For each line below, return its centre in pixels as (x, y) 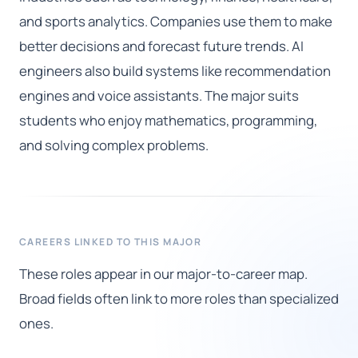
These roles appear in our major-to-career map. (163, 274)
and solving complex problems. (114, 145)
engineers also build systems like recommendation (175, 71)
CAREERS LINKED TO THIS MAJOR (111, 242)
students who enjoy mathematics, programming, (168, 121)
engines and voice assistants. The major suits (159, 96)
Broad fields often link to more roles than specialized (179, 299)
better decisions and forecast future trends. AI (161, 46)
